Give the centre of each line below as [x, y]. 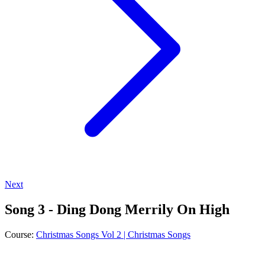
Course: [20, 234]
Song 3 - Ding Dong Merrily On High [117, 209]
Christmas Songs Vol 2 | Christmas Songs [113, 234]
